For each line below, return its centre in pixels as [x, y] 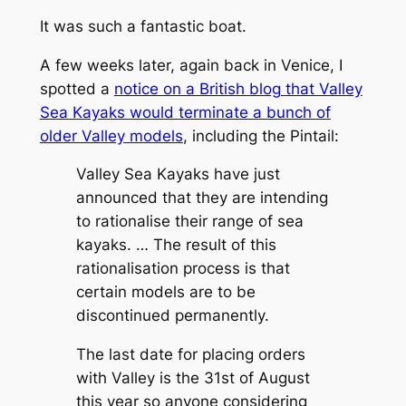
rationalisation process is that [183, 269]
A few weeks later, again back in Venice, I [191, 65]
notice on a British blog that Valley [238, 88]
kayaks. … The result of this [176, 245]
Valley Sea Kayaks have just [178, 174]
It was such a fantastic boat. [143, 26]
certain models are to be [165, 292]
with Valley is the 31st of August [193, 378]
